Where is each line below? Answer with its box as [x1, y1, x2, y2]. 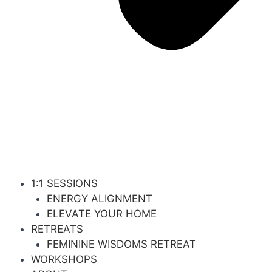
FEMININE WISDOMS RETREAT [46, 237, 196, 250]
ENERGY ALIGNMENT [46, 192, 152, 205]
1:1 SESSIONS [31, 177, 98, 189]
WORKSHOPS [31, 253, 97, 265]
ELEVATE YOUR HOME [46, 207, 157, 220]
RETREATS [31, 222, 83, 235]
